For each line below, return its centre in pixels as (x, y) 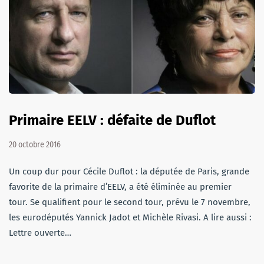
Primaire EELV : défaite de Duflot (112, 120)
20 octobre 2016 (35, 144)
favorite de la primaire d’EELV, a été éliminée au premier (120, 187)
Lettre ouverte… (40, 232)
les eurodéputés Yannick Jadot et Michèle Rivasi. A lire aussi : (130, 217)
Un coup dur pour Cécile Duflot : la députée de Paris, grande (129, 171)
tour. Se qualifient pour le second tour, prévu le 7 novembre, (130, 202)
